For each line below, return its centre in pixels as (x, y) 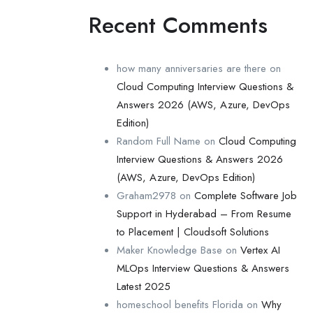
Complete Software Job (246, 196)
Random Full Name (159, 141)
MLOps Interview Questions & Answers (203, 268)
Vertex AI (260, 250)
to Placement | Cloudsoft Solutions (193, 232)
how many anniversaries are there (191, 68)
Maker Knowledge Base (169, 250)
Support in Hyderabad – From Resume (204, 214)
